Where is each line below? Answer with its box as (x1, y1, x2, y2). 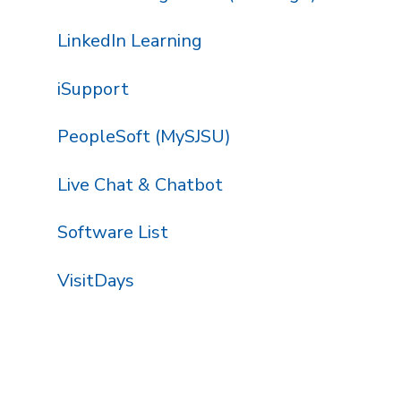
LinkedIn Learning (56, 29, 202, 54)
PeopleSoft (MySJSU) (56, 124, 231, 149)
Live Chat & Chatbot (56, 172, 223, 197)
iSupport (56, 76, 129, 101)
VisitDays (56, 268, 134, 293)
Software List (56, 220, 168, 245)
